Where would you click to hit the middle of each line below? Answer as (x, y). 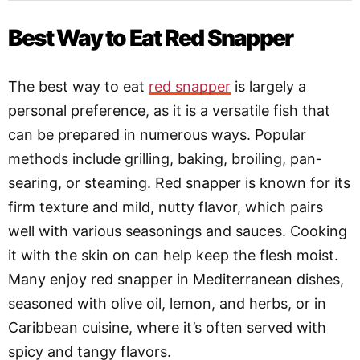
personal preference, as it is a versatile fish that (169, 110)
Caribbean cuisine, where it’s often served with (167, 327)
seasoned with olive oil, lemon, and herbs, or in (167, 303)
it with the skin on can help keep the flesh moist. (173, 255)
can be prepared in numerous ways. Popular (157, 134)
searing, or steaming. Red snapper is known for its (179, 182)
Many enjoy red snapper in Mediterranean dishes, (176, 279)
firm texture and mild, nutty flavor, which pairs (166, 207)
